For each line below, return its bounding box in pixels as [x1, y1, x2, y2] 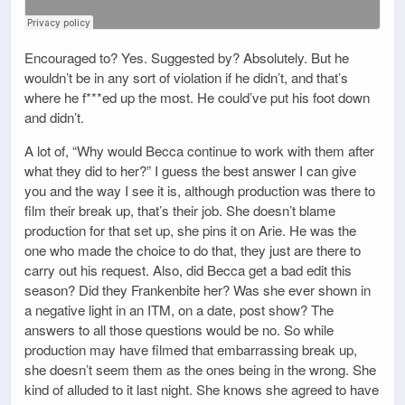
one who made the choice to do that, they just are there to [24, 240, 361, 259]
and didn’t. [24, 107, 84, 127]
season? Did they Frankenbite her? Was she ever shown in [24, 279, 371, 299]
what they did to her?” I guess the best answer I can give [24, 160, 356, 180]
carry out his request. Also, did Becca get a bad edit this [24, 259, 352, 279]
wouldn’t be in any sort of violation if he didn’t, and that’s [24, 67, 348, 87]
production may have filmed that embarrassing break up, [24, 339, 357, 359]
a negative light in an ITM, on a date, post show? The [24, 299, 334, 319]
